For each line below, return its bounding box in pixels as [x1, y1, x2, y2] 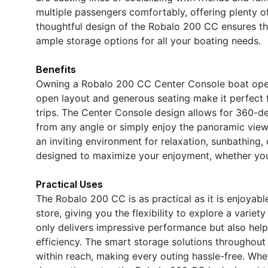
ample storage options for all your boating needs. [36, 34, 261, 47]
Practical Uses [36, 178, 103, 190]
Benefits [36, 63, 76, 75]
